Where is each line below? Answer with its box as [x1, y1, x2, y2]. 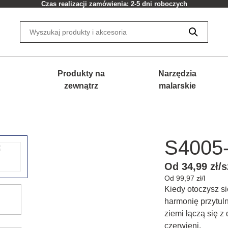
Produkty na [57, 69, 105, 78]
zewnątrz [64, 81, 98, 90]
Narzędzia [158, 69, 196, 78]
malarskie [158, 81, 196, 90]
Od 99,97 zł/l [164, 174, 205, 182]
